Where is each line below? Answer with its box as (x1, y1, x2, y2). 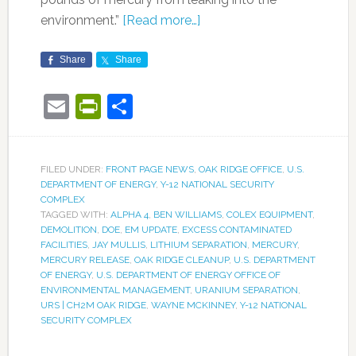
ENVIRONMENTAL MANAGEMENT (40, 284, 190, 296)
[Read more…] (122, 12, 200, 28)
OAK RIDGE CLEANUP (133, 253, 229, 265)
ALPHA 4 (110, 208, 149, 220)
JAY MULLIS (91, 238, 145, 250)
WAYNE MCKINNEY (150, 299, 235, 311)
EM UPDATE (124, 223, 177, 235)
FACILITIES (40, 238, 87, 250)
